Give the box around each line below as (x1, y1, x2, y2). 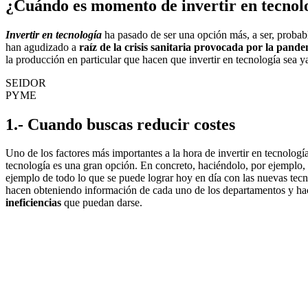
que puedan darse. (61, 197, 142, 209)
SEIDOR (5, 76, 46, 89)
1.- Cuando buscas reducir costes (5, 115, 235, 133)
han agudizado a (5, 41, 79, 53)
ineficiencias (5, 197, 61, 209)
